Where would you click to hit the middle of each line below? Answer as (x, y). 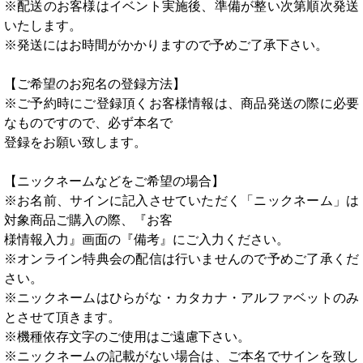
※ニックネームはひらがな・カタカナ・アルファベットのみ (181, 298)
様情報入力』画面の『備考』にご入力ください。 (147, 239)
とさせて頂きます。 (62, 317)
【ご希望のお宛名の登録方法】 (95, 84)
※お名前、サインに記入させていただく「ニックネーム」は (181, 201)
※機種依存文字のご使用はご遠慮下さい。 (127, 337)
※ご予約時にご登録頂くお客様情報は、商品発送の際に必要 (181, 103)
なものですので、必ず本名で (88, 123)
